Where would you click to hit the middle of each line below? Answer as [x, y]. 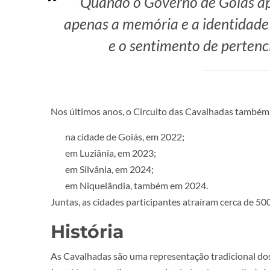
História [87, 232]
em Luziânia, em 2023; [111, 153]
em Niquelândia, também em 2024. [137, 186]
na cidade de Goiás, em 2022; [125, 137]
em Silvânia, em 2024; [109, 169]
